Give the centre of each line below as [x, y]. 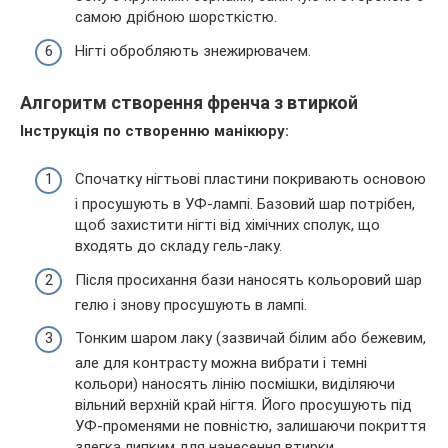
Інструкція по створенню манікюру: [154, 130]
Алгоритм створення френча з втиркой [189, 102]
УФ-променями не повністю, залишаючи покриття [250, 426]
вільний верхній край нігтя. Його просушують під [243, 405]
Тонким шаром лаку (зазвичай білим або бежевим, [250, 338]
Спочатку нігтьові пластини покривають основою [250, 179]
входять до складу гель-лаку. [178, 246]
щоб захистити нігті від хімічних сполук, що [227, 225]
